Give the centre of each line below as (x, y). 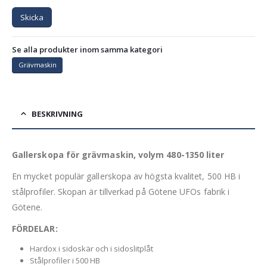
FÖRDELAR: (35, 228)
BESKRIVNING (57, 114)
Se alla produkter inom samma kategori (87, 50)
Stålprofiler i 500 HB (65, 260)
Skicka (32, 17)
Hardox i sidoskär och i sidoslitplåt (91, 248)
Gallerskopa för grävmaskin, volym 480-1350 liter (118, 154)
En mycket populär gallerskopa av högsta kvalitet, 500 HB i (126, 176)
